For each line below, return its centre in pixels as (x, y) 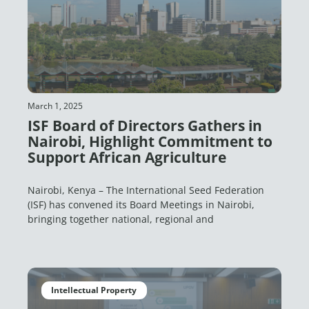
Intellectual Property (94, 290)
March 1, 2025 (55, 106)
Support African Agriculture (127, 157)
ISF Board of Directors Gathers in (145, 126)
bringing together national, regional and (121, 219)
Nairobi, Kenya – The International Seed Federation (146, 190)
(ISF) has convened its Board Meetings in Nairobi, (141, 205)
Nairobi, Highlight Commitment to (150, 141)
